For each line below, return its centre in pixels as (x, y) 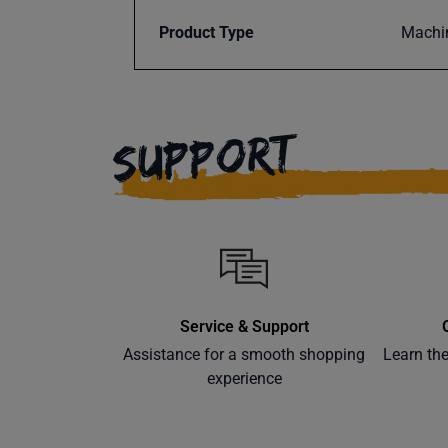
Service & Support (244, 326)
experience (244, 378)
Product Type (206, 32)
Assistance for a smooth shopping (244, 354)
